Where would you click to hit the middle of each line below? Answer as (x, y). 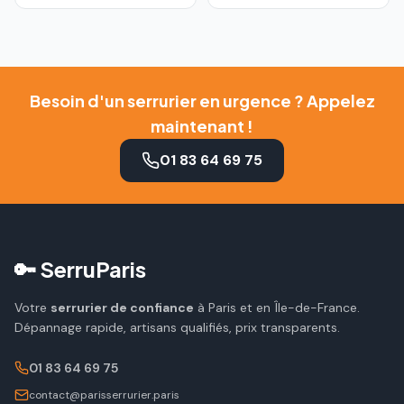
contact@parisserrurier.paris (104, 395)
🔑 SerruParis (80, 269)
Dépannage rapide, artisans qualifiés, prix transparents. (177, 327)
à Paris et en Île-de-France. (277, 308)
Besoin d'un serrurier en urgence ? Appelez (202, 101)
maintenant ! (202, 126)
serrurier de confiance (122, 308)
